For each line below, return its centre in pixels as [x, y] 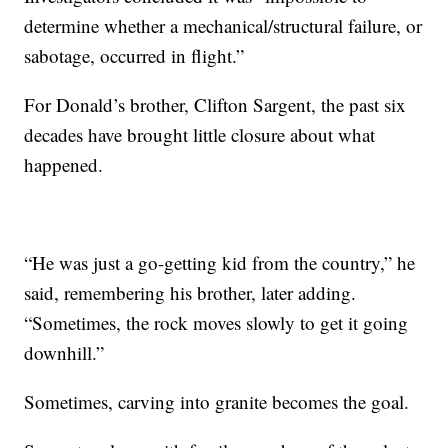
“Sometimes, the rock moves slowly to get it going [216, 322]
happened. [64, 164]
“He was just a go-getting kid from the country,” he [220, 262]
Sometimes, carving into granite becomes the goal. [217, 401]
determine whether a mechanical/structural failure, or [223, 25]
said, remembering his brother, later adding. [190, 292]
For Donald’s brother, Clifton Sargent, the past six [215, 104]
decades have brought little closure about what [200, 134]
